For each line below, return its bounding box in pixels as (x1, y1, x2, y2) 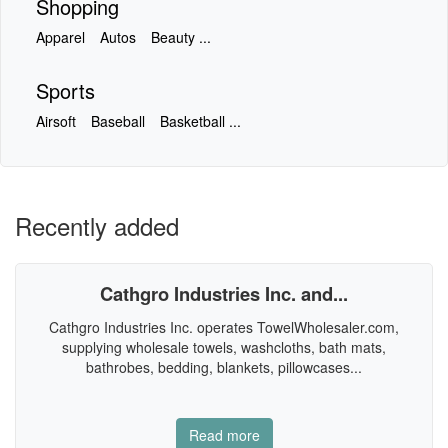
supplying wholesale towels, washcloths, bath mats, (62, 337, 386, 357)
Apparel (36, 27, 85, 47)
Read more (188, 425, 260, 445)
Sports (36, 76, 95, 105)
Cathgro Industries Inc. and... (100, 280, 348, 307)
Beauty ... (151, 27, 211, 47)
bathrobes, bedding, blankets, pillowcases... (86, 357, 362, 377)
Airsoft (36, 111, 76, 131)
